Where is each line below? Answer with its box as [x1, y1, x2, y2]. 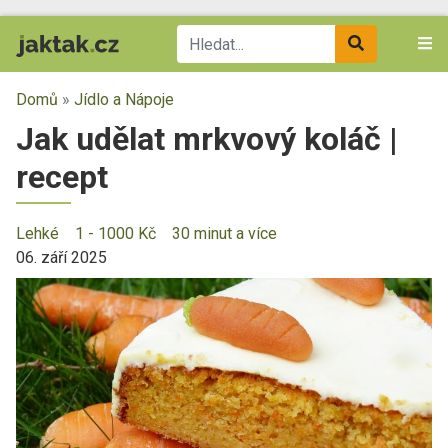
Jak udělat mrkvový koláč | [16, 120, 398, 158]
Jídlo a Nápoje [74, 90, 174, 109]
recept [16, 158, 108, 196]
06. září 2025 [16, 248, 107, 267]
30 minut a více [172, 224, 277, 243]
